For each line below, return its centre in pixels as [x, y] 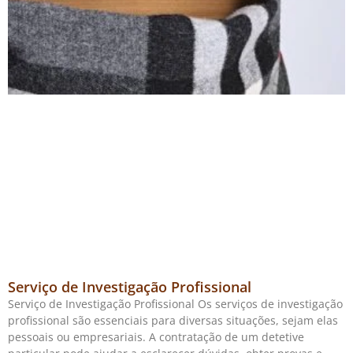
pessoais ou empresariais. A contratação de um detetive [156, 336]
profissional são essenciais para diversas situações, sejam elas [173, 320]
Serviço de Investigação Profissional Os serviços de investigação [175, 303]
